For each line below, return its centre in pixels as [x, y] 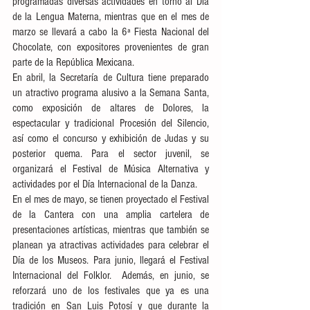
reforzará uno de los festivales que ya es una [111, 291]
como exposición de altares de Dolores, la [111, 108]
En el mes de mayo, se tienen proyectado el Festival [111, 199]
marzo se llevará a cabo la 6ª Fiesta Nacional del [111, 32]
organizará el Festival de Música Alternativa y [111, 169]
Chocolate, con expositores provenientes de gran [111, 47]
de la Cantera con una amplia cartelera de [111, 215]
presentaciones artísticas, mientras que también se [111, 230]
